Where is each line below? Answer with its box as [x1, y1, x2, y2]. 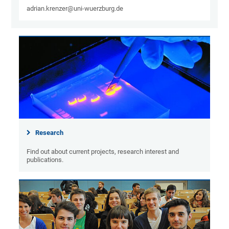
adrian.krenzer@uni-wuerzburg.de [27, 5, 124, 13]
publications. [27, 155, 64, 164]
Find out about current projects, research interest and [27, 147, 179, 155]
